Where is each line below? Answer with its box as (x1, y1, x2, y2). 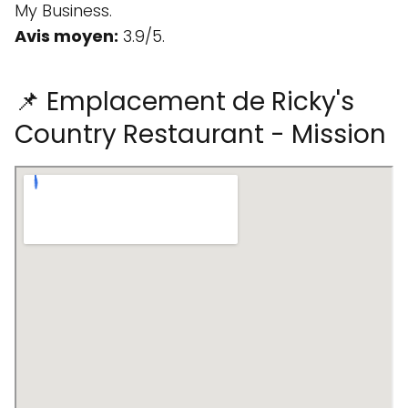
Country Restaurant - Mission (15, 117, 386, 152)
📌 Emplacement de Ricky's (15, 84, 354, 119)
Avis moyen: (15, 25, 118, 47)
